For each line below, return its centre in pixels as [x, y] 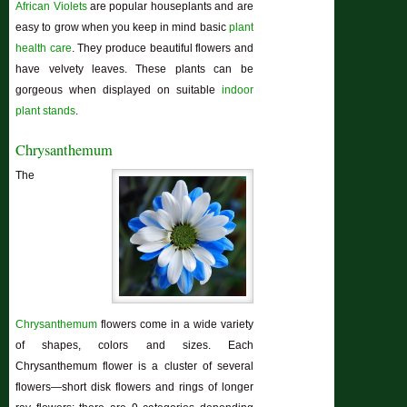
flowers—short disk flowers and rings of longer [134, 387]
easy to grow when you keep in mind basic [121, 28]
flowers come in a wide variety [177, 324]
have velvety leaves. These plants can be [134, 69]
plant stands [46, 111]
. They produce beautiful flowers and [162, 49]
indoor [237, 90]
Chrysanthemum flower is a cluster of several [134, 366]
